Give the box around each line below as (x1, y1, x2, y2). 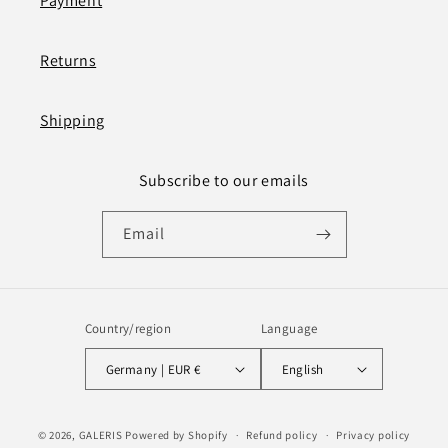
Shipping (40, 110, 105, 132)
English (281, 360, 324, 378)
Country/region (84, 320, 172, 338)
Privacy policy (336, 428, 411, 443)
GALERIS (78, 427, 123, 442)
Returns (40, 50, 97, 72)
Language (260, 320, 318, 338)
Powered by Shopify (125, 427, 228, 442)
